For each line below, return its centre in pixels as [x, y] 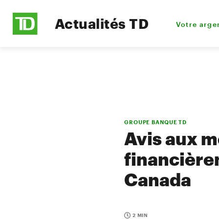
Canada [158, 179]
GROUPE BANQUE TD [156, 122]
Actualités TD [102, 23]
